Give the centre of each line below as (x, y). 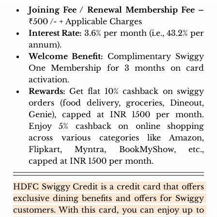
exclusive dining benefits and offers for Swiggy (108, 198)
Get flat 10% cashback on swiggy (135, 91)
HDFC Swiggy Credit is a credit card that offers (108, 186)
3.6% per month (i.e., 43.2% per (143, 33)
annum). (46, 44)
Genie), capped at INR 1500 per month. (116, 114)
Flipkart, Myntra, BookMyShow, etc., (116, 149)
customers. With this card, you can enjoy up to (108, 209)
